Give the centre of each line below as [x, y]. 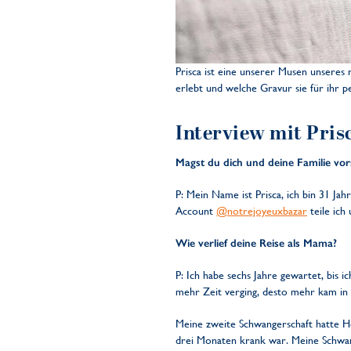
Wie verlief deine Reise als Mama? [256, 243]
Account [196, 211]
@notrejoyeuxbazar [262, 211]
